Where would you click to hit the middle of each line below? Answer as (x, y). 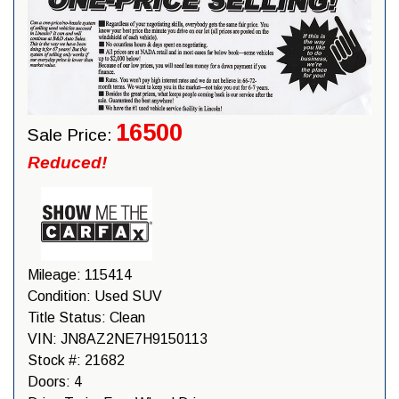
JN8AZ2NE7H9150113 (132, 338)
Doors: (51, 381)
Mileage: (56, 274)
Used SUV (126, 296)
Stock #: (54, 360)
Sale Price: (70, 135)
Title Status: (69, 317)
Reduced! (67, 163)
